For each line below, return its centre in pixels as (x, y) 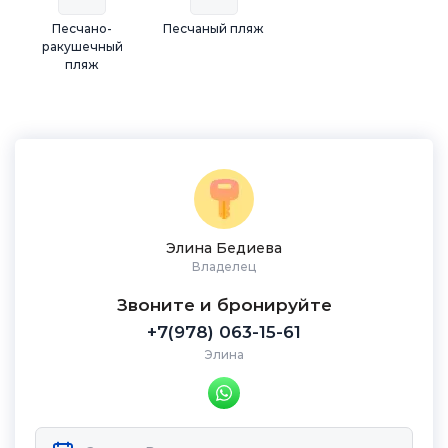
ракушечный (82, 46)
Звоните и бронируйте (224, 305)
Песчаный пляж (214, 28)
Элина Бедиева (224, 248)
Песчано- (82, 28)
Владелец (224, 266)
